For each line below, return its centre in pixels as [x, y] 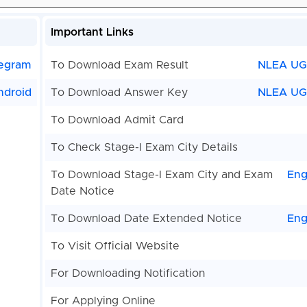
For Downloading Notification [127, 274]
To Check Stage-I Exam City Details [144, 148]
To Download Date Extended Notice [146, 219]
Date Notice [82, 192]
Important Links [92, 33]
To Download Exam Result [119, 65]
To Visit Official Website [115, 246]
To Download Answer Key [119, 93]
